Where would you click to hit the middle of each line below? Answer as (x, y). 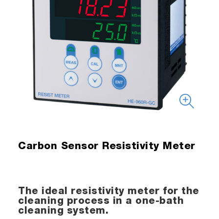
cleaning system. (64, 211)
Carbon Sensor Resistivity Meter (107, 147)
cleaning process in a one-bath (101, 202)
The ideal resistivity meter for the (109, 192)
